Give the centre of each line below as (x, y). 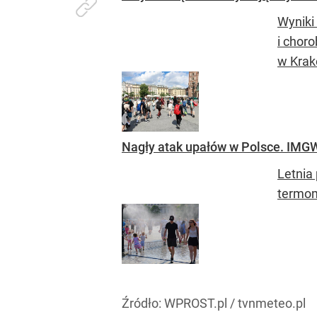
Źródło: (143, 303)
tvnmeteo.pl (272, 303)
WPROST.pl (196, 303)
